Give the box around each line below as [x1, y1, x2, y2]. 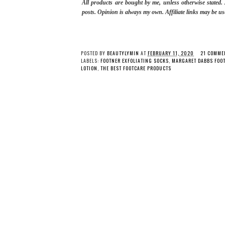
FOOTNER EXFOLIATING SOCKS [100, 57, 169, 65]
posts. [82, 9, 97, 16]
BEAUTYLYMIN [107, 49, 139, 57]
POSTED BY [81, 49, 107, 57]
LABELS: [81, 57, 100, 65]
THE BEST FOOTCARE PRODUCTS [100, 64, 171, 72]
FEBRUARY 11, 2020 [148, 49, 194, 57]
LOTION [81, 64, 97, 72]
